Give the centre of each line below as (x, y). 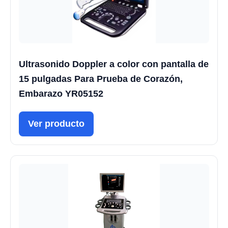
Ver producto (56, 123)
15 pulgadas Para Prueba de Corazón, (101, 79)
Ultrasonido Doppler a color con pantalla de (114, 64)
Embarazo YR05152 (61, 93)
